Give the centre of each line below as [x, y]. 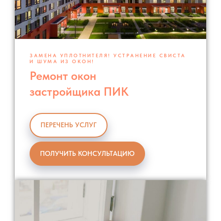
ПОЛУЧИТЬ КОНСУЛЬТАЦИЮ [87, 153]
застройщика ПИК [79, 92]
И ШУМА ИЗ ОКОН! [62, 61]
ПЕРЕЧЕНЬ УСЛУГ [69, 125]
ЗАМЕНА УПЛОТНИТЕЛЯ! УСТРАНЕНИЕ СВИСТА [108, 55]
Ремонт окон [63, 76]
